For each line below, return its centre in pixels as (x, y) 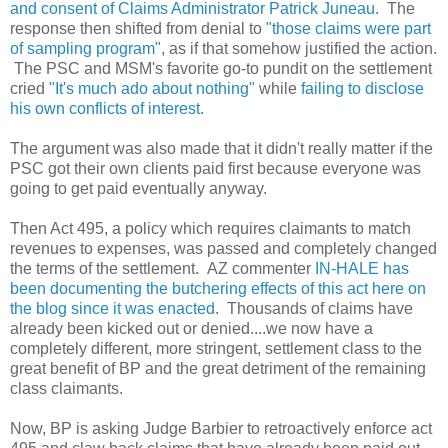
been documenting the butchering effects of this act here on (218, 288)
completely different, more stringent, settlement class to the (216, 348)
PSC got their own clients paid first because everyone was (215, 168)
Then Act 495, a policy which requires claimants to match (210, 228)
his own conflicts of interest (105, 108)
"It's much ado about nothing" (152, 88)
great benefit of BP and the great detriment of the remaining (218, 368)
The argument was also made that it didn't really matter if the (221, 148)
